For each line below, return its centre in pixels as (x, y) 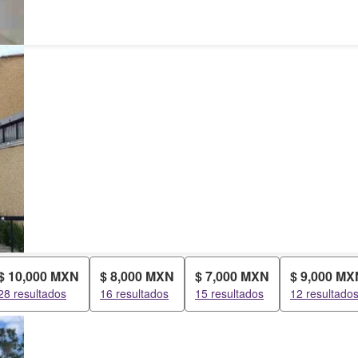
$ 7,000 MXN (232, 276)
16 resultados (134, 293)
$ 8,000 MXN (137, 276)
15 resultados (229, 293)
